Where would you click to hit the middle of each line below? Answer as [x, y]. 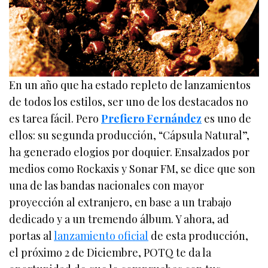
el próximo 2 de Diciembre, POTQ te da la [110, 252]
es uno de [227, 118]
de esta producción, [199, 235]
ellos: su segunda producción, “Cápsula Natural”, [130, 135]
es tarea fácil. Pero [55, 118]
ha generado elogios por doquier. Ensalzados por [130, 152]
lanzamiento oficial [101, 235]
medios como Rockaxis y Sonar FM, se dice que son [133, 168]
